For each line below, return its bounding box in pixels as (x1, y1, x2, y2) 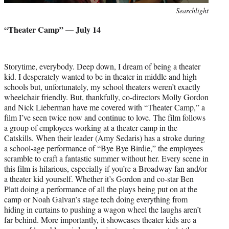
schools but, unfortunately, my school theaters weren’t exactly (4, 81, 200, 92)
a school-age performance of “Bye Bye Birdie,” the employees (4, 142, 203, 153)
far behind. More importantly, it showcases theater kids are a (4, 214, 196, 225)
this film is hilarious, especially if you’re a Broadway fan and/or (4, 163, 207, 174)
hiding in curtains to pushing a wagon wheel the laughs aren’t (4, 203, 201, 215)
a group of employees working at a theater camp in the (4, 122, 177, 133)
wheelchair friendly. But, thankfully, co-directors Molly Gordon (4, 91, 209, 102)
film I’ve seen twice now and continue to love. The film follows (4, 111, 205, 123)
